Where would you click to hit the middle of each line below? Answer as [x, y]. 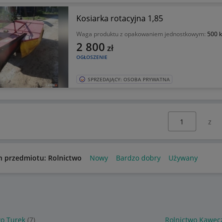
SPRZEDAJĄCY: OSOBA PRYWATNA [129, 80]
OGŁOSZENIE [92, 57]
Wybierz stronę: [182, 116]
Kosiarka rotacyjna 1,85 [119, 19]
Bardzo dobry [138, 158]
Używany [183, 158]
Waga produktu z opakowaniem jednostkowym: [141, 34]
